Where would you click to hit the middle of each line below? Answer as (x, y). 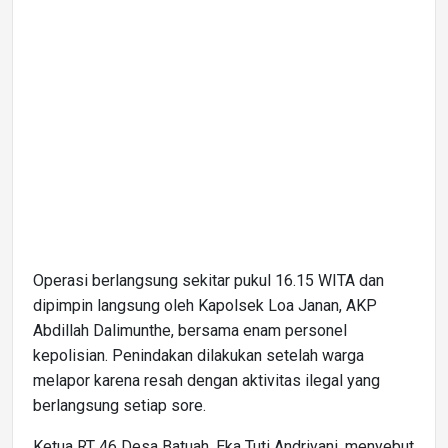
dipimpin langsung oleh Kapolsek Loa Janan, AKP (205, 305)
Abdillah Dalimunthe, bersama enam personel (190, 330)
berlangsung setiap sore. (119, 405)
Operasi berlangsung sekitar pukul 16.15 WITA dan (208, 280)
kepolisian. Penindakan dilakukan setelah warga (198, 355)
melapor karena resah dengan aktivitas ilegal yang (206, 380)
